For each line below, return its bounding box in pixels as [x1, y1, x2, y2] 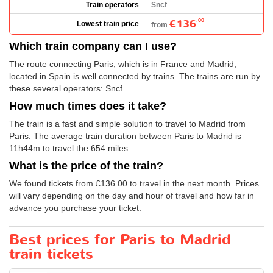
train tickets [9, 244, 93, 264]
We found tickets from [9, 178, 96, 188]
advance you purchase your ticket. [9, 202, 141, 213]
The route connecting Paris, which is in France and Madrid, [9, 58, 236, 69]
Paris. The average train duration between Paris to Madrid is [9, 130, 241, 141]
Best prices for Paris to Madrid [9, 229, 231, 250]
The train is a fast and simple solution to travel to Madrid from [9, 118, 246, 129]
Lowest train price [77, 19, 139, 28]
